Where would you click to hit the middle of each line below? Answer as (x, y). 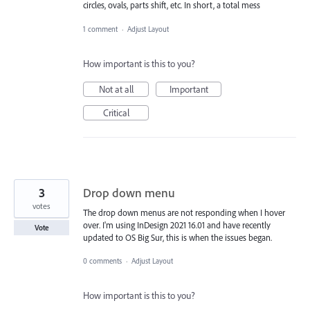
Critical (116, 112)
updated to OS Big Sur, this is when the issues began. (177, 237)
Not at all (116, 89)
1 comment (100, 29)
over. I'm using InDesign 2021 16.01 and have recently (177, 225)
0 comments (102, 261)
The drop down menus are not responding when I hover (184, 212)
